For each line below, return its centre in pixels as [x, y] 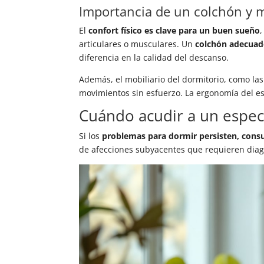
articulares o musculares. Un [137, 44]
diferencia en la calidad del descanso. [154, 58]
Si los [91, 136]
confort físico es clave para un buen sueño [174, 31]
